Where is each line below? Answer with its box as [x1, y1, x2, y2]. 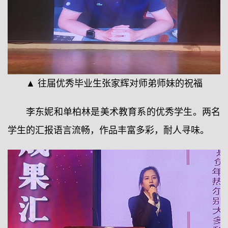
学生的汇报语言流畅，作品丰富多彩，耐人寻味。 [8, 125, 209, 135]
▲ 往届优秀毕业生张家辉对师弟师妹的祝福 [25, 78, 203, 89]
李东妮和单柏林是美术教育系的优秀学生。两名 [26, 106, 220, 117]
